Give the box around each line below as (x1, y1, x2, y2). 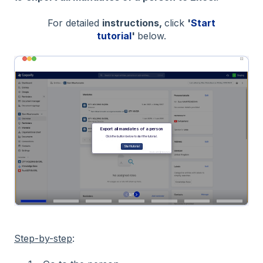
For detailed (48, 17, 102, 29)
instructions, (102, 17, 164, 29)
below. (137, 30, 166, 42)
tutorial (97, 30, 131, 42)
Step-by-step (14, 232, 72, 244)
